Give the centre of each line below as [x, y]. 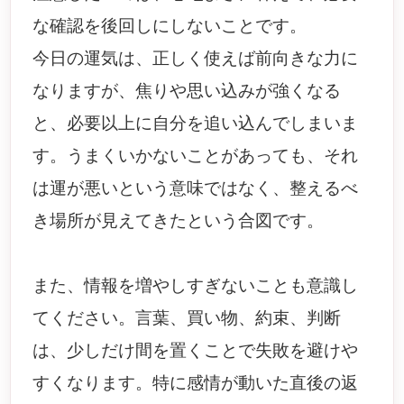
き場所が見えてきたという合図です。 [179, 220]
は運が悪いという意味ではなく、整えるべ [196, 188]
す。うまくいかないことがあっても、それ [196, 156]
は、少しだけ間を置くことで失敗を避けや [196, 350]
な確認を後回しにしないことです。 [170, 26]
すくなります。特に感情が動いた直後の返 [196, 383]
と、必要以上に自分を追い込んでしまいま [196, 123]
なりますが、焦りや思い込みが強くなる [187, 91]
